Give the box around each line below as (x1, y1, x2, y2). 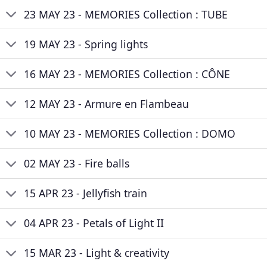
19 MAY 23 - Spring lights (24, 36, 148, 51)
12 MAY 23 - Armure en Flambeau (24, 96, 190, 111)
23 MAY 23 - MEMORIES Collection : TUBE (24, 7, 228, 21)
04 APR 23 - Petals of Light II (24, 216, 164, 231)
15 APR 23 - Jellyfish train (24, 186, 148, 201)
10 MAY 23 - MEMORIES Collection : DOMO (24, 126, 236, 141)
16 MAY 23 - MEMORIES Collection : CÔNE (24, 66, 231, 81)
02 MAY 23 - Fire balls (24, 156, 130, 171)
